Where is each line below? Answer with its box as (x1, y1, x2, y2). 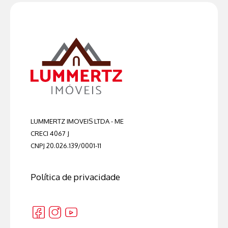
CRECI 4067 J (31, 129, 69, 137)
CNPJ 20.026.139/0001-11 (31, 141, 101, 150)
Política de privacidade (31, 171, 120, 182)
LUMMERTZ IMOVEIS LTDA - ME (31, 117, 124, 125)
